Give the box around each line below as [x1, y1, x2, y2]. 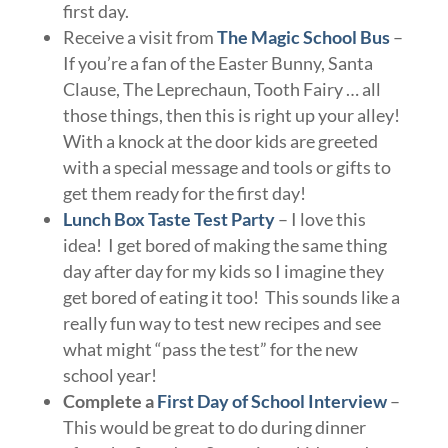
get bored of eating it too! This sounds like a [62, 286, 400, 309]
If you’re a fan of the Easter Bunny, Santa [62, 52, 373, 75]
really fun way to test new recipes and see [62, 312, 381, 335]
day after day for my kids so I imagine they [62, 260, 384, 283]
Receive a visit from [62, 26, 217, 49]
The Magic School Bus [216, 26, 390, 49]
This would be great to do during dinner [62, 416, 366, 439]
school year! [62, 364, 157, 387]
